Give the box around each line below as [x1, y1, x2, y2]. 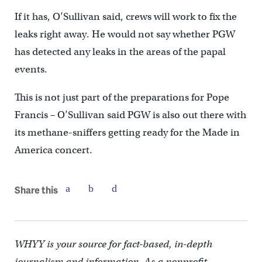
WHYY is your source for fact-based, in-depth [14, 237, 212, 250]
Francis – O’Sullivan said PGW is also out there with [14, 108, 246, 121]
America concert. [14, 143, 92, 156]
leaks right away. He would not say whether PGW [14, 27, 235, 40]
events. [14, 63, 47, 75]
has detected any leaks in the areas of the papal [14, 45, 226, 58]
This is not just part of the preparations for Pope [14, 91, 229, 104]
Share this [14, 183, 58, 197]
